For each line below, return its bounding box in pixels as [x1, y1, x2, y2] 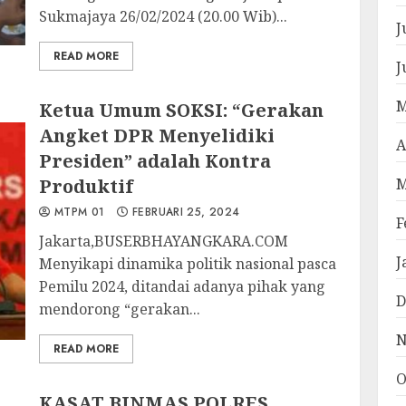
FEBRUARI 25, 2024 [128, 204, 240, 220]
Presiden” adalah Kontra [39, 149, 272, 173]
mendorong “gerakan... [39, 299, 201, 319]
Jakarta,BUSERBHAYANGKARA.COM [39, 231, 289, 251]
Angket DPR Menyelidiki [39, 123, 275, 148]
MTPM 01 [50, 204, 105, 220]
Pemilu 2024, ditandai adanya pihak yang [39, 276, 326, 296]
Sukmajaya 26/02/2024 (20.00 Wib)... [39, 6, 288, 26]
